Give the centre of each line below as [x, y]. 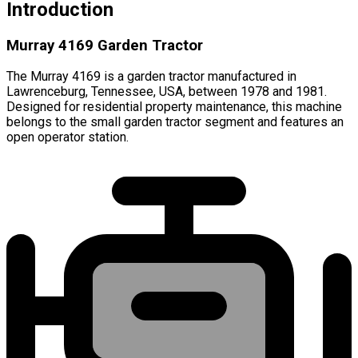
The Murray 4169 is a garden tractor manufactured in [151, 77]
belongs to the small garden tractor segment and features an [175, 122]
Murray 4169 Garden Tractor [105, 45]
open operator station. [68, 137]
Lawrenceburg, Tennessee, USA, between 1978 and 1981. [167, 92]
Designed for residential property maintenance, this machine [174, 107]
